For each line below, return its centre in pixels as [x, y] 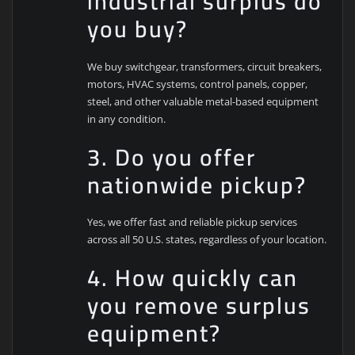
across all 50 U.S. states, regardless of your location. [207, 240]
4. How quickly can [193, 278]
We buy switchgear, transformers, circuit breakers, [205, 66]
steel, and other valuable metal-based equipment [203, 101]
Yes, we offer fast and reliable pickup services [193, 222]
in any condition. [127, 118]
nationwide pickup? [197, 185]
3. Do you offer [172, 157]
